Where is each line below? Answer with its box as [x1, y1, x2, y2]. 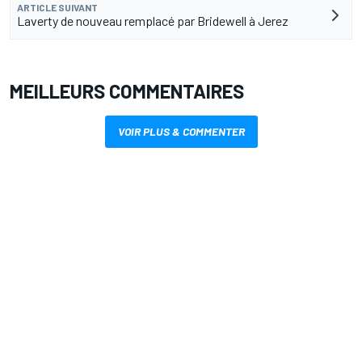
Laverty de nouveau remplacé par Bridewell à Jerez [17, 13, 288, 29]
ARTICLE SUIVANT [17, 2, 98, 14]
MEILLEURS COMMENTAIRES [10, 79, 244, 103]
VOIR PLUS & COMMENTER [117, 124, 245, 139]
